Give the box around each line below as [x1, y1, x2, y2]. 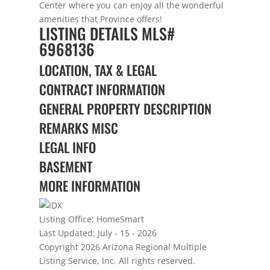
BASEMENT [39, 157, 92, 176]
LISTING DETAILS [39, 22, 142, 45]
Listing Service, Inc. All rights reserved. [39, 255, 195, 266]
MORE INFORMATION [39, 176, 140, 195]
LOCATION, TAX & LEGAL [39, 60, 157, 80]
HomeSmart [93, 213, 144, 225]
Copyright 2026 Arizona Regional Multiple [39, 241, 207, 253]
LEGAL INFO [39, 137, 96, 157]
